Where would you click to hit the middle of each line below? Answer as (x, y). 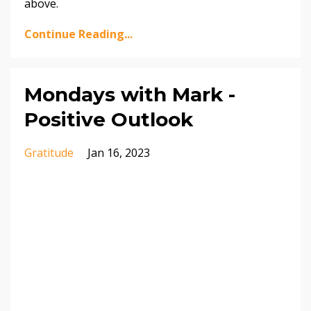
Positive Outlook (109, 119)
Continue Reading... (78, 34)
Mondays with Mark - (130, 94)
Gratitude (49, 152)
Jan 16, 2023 (119, 152)
